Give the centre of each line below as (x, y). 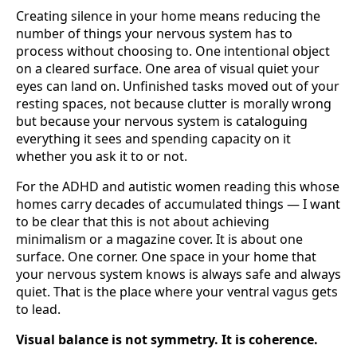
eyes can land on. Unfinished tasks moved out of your (178, 86)
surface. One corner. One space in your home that (166, 257)
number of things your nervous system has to (154, 34)
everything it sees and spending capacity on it (153, 139)
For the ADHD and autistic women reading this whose (178, 187)
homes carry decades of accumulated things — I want (178, 204)
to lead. (38, 310)
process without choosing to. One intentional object (173, 51)
